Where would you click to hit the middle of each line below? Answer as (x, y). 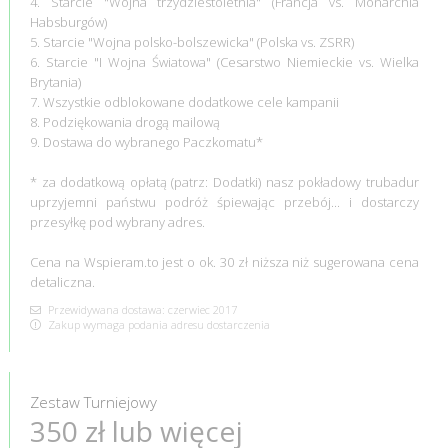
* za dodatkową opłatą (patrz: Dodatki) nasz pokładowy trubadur (224, 181)
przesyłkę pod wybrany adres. (117, 221)
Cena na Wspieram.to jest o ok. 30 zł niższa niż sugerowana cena (224, 261)
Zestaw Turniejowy (93, 401)
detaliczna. (62, 281)
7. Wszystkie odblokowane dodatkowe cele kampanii (184, 101)
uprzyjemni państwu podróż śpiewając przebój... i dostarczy (224, 201)
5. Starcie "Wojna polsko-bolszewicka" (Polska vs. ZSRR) (191, 41)
